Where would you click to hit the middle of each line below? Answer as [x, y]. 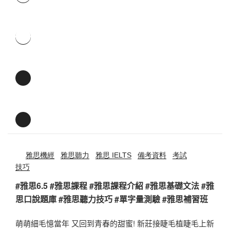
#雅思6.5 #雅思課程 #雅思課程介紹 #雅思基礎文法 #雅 [115, 185]
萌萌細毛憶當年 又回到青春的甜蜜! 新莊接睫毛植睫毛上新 [115, 223]
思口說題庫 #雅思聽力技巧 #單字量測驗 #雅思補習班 [112, 199]
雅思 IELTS [113, 155]
